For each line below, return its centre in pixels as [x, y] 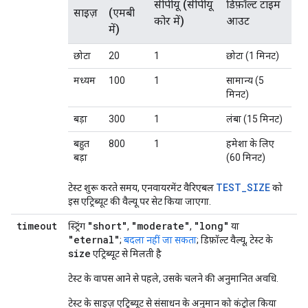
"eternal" [94, 240]
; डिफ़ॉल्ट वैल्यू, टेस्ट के [235, 240]
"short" [107, 226]
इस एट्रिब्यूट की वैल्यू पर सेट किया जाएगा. [140, 201]
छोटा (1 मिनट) [253, 56]
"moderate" [161, 226]
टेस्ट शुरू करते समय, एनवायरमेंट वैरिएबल [142, 188]
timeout [37, 226]
